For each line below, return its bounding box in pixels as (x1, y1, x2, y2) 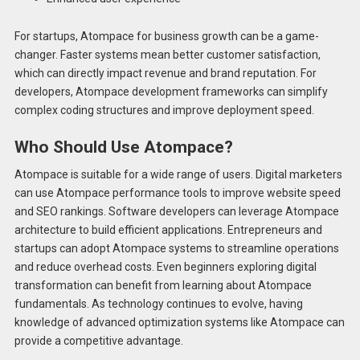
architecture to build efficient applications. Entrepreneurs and (14, 223, 322, 236)
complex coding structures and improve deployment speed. (14, 103, 314, 117)
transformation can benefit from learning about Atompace (14, 278, 312, 292)
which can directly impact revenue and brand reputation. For (14, 66, 317, 80)
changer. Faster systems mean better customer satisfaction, (14, 47, 321, 61)
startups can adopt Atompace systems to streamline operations (14, 241, 339, 255)
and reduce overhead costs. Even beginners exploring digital (14, 260, 317, 273)
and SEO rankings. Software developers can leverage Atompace (14, 204, 339, 218)
